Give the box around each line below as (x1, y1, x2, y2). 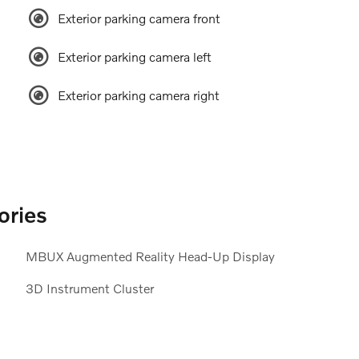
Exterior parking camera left (57, 49, 212, 65)
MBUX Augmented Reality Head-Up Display (25, 248, 275, 264)
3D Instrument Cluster (25, 280, 154, 296)
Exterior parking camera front (57, 10, 220, 26)
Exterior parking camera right (57, 87, 220, 103)
